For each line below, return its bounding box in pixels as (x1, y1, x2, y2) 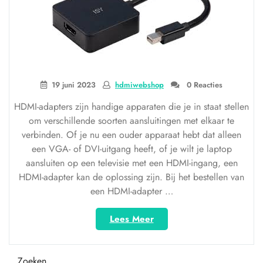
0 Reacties (184, 79, 222, 90)
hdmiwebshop (115, 79, 164, 90)
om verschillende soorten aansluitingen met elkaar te (29, 114, 234, 127)
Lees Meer (109, 213, 154, 225)
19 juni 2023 (52, 79, 96, 90)
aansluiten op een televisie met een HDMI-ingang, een (25, 156, 238, 170)
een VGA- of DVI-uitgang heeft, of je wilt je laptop (31, 142, 232, 156)
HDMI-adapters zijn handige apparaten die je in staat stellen (14, 100, 249, 113)
